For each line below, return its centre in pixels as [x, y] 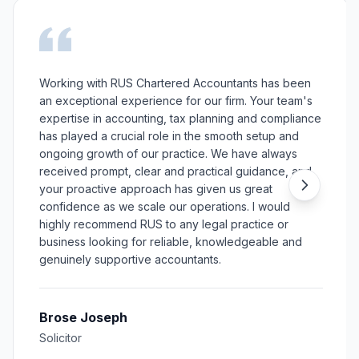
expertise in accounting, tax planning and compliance [180, 118]
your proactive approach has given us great [156, 189]
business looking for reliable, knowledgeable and [171, 242]
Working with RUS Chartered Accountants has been [175, 83]
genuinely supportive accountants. [130, 259]
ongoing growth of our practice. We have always [168, 153]
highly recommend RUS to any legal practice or [164, 224]
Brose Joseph [83, 317]
